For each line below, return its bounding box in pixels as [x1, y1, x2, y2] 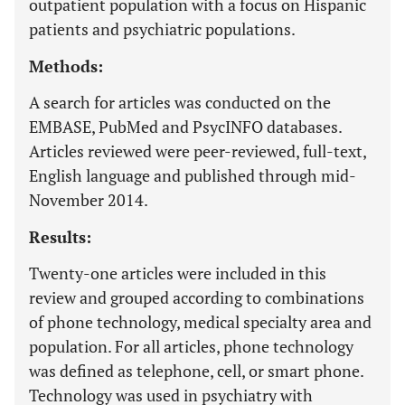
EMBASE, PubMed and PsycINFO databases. [29, 116, 342, 137]
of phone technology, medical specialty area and [29, 311, 372, 333]
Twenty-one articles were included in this [29, 262, 326, 284]
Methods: [29, 55, 103, 77]
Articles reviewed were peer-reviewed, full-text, [29, 140, 366, 162]
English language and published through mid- [29, 165, 356, 186]
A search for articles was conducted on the [29, 91, 331, 113]
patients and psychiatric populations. [29, 18, 296, 40]
